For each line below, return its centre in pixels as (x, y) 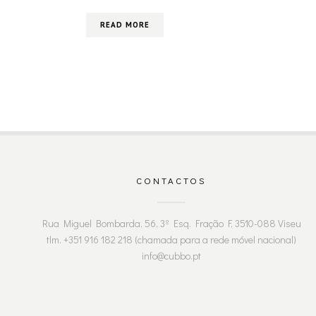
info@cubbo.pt (172, 255)
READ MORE (125, 25)
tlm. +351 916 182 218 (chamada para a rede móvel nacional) (172, 239)
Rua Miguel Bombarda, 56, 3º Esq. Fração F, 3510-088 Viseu (171, 223)
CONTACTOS (172, 180)
